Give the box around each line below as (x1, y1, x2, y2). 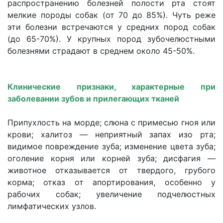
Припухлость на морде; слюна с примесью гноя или (7, 117, 216, 127)
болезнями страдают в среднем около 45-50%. (7, 46, 195, 56)
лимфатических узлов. (7, 201, 96, 211)
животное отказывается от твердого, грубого (7, 165, 216, 175)
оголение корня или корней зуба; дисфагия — (7, 153, 216, 163)
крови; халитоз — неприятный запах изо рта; (7, 129, 216, 139)
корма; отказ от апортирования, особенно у (7, 177, 216, 187)
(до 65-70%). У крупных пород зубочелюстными (7, 34, 216, 44)
